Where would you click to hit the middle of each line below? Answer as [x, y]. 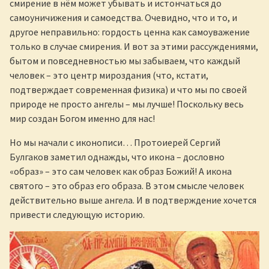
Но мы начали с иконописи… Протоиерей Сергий [115, 142]
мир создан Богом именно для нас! [82, 118]
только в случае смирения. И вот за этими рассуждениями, [134, 46]
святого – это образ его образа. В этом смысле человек [127, 185]
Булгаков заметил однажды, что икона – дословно [117, 156]
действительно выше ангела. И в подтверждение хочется [133, 200]
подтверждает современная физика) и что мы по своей [128, 89]
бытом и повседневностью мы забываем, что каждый [125, 60]
